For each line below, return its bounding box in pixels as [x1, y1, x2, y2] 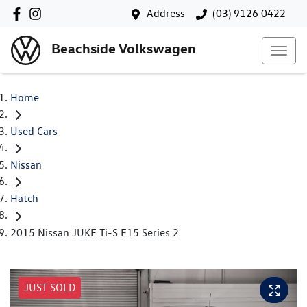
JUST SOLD [24, 280, 75, 294]
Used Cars [10, 125, 58, 138]
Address [147, 7, 185, 20]
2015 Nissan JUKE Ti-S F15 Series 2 [10, 225, 179, 239]
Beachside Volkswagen [51, 40, 196, 58]
